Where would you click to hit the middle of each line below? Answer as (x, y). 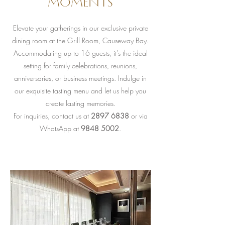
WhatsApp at (60, 128)
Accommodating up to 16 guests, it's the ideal (80, 53)
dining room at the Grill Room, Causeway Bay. (80, 40)
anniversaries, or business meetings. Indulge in (80, 78)
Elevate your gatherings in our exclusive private (80, 28)
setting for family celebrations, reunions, (80, 66)
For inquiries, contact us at (52, 116)
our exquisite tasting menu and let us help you (80, 91)
